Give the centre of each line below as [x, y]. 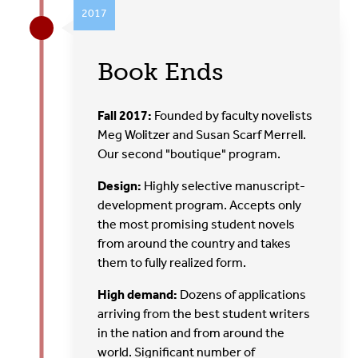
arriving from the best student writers [204, 313]
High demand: [138, 294]
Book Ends [161, 72]
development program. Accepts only [200, 205]
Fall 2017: [125, 115]
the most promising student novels [197, 224]
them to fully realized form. [172, 262]
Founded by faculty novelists [233, 115]
